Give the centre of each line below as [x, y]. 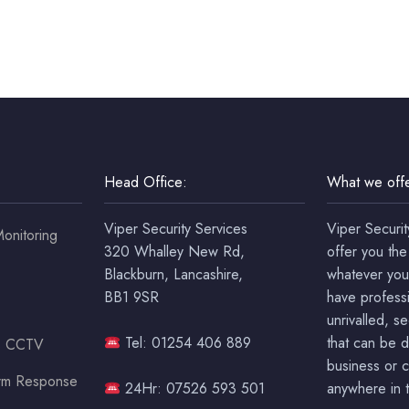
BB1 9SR [131, 297]
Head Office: [146, 182]
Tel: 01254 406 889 [186, 343]
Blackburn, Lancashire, [173, 274]
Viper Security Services [176, 229]
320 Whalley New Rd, [174, 252]
